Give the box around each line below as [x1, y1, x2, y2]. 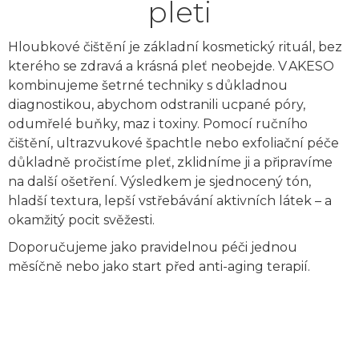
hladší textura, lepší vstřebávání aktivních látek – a [8, 193, 332, 209]
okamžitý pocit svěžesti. [8, 212, 155, 228]
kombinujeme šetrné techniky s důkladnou [8, 78, 288, 94]
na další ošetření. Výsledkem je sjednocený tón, [8, 174, 311, 190]
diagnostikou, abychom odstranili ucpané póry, [8, 97, 305, 113]
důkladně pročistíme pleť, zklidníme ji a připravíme [8, 155, 333, 171]
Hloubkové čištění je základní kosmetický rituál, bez [8, 39, 342, 55]
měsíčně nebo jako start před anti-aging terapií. [8, 259, 310, 275]
